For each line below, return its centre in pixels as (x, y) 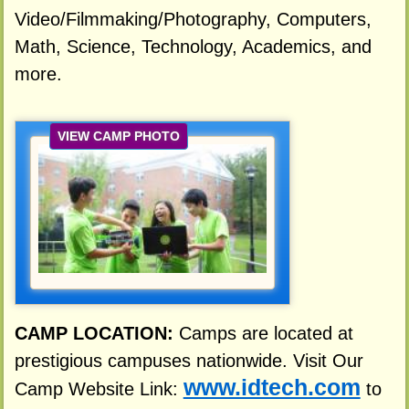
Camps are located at (266, 334)
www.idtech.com (272, 388)
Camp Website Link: (99, 389)
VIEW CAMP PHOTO (118, 136)
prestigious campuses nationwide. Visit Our (189, 361)
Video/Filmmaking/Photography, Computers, (193, 20)
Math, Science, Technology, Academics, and (193, 47)
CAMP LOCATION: (96, 334)
